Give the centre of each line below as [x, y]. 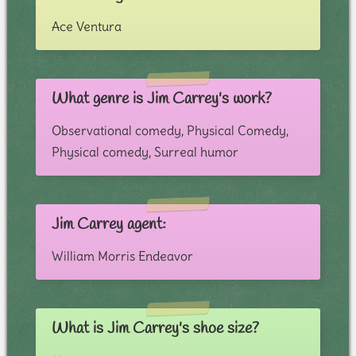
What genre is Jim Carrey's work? [161, 99]
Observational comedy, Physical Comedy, [170, 131]
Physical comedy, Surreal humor [145, 152]
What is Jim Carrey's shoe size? [155, 329]
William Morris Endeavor [122, 256]
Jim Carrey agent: [108, 225]
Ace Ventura [86, 27]
